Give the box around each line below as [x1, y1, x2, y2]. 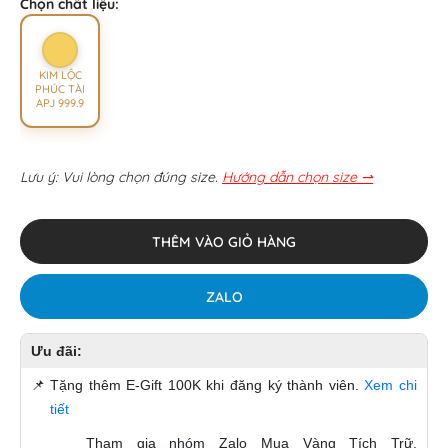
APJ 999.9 [36, 96, 84, 111]
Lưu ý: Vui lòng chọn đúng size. [20, 168, 218, 187]
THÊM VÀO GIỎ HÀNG [152, 232, 296, 251]
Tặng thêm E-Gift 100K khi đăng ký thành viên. [50, 377, 365, 394]
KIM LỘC [38, 68, 82, 83]
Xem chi [364, 377, 418, 394]
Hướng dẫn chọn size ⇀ [222, 168, 373, 187]
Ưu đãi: [31, 343, 82, 360]
